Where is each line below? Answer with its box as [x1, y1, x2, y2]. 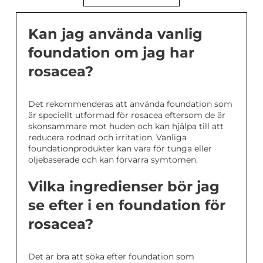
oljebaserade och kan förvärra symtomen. [28, 154, 198, 166]
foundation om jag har [28, 44, 194, 62]
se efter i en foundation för [28, 197, 225, 214]
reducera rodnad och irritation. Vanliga [28, 132, 187, 143]
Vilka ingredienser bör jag [28, 178, 220, 195]
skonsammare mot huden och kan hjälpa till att [28, 121, 224, 132]
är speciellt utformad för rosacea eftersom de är [28, 110, 225, 121]
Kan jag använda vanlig [28, 25, 203, 43]
